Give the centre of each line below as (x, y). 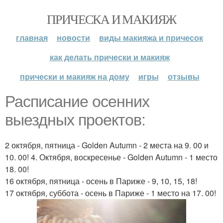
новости (73, 38)
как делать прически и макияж (110, 57)
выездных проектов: (75, 120)
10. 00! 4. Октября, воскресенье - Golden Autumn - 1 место (111, 157)
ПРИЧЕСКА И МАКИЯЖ (111, 19)
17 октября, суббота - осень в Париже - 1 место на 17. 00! (111, 193)
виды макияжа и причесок (151, 38)
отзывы (183, 76)
